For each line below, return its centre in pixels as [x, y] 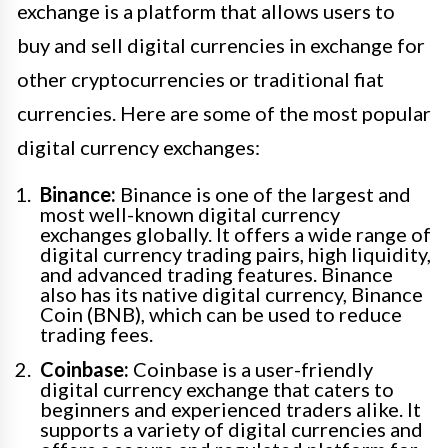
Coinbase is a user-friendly [251, 369]
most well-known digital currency [190, 214]
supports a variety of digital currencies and [231, 429]
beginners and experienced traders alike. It [230, 409]
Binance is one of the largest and [263, 194]
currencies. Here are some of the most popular [224, 113]
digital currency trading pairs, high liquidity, [235, 254]
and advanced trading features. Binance [216, 274]
